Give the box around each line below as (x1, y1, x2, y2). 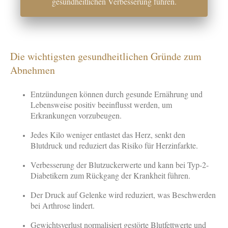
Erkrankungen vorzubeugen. (31, 110, 122, 121)
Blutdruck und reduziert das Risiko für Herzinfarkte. (31, 140, 198, 151)
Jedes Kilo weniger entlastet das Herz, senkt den (31, 129, 185, 140)
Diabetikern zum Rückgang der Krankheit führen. (31, 170, 190, 181)
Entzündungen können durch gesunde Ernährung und (31, 89, 203, 100)
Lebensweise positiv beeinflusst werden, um (31, 99, 172, 110)
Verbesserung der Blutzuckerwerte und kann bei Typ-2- (31, 159, 209, 170)
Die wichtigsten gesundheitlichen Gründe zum (10, 49, 202, 63)
